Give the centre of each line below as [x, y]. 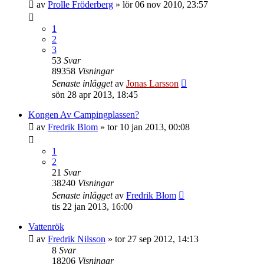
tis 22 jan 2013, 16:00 [92, 207]
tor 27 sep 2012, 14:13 [157, 239]
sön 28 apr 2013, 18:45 [95, 95]
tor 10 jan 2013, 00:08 [148, 127]
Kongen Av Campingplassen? [84, 115]
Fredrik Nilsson [77, 239]
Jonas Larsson [152, 83]
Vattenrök [46, 227]
